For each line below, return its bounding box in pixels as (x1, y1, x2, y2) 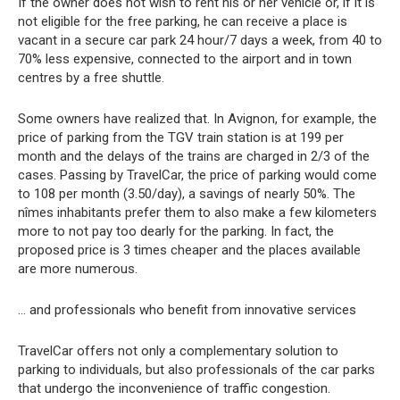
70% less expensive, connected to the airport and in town (18, 51, 352, 67)
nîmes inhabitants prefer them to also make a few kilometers (18, 204, 377, 221)
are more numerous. (18, 261, 137, 277)
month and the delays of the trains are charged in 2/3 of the (18, 148, 370, 164)
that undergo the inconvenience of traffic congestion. (18, 380, 330, 396)
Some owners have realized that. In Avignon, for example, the (18, 111, 377, 127)
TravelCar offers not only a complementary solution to (18, 343, 338, 359)
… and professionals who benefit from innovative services (18, 302, 356, 318)
